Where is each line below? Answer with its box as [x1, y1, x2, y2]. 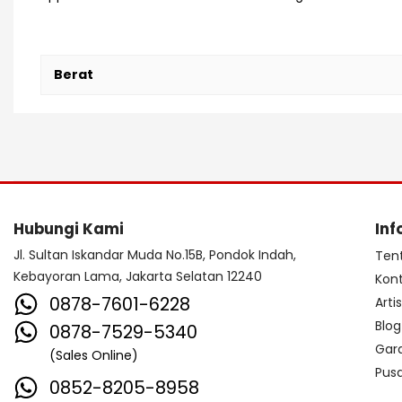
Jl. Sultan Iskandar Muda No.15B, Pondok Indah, [13, 246, 296, 265]
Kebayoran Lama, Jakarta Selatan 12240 [13, 267, 262, 286]
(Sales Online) [49, 346, 138, 365]
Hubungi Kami [13, 218, 124, 240]
